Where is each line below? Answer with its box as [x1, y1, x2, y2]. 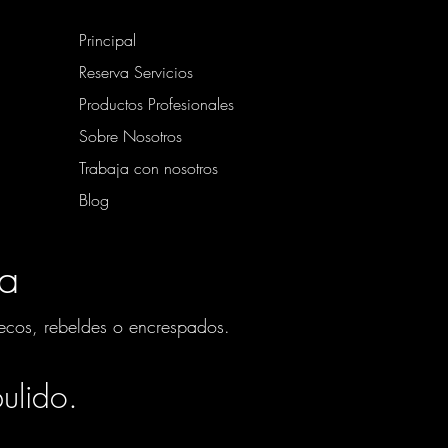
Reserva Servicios [79, 61, 193, 83]
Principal [79, 29, 136, 51]
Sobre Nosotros [79, 125, 182, 147]
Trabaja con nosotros [79, 157, 218, 179]
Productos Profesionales [79, 93, 234, 115]
